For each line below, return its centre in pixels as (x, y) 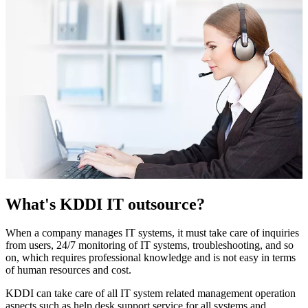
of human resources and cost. (68, 270)
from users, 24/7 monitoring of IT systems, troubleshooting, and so (150, 245)
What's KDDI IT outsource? (105, 204)
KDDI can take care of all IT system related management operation (151, 294)
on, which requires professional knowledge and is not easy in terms (151, 258)
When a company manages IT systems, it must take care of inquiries (152, 233)
